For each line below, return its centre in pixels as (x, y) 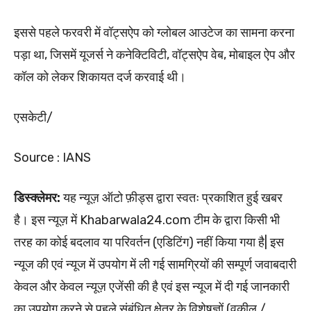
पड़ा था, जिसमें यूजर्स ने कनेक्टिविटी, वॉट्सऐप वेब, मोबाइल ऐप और (154, 55)
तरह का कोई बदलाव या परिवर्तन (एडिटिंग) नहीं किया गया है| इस (149, 243)
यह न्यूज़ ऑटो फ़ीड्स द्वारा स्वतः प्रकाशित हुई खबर (173, 198)
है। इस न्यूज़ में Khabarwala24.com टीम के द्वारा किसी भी (147, 220)
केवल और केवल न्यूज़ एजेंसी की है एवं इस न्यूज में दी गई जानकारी (152, 287)
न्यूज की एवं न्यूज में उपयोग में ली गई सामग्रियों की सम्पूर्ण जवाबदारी (155, 265)
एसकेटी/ (33, 118)
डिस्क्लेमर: (39, 198)
